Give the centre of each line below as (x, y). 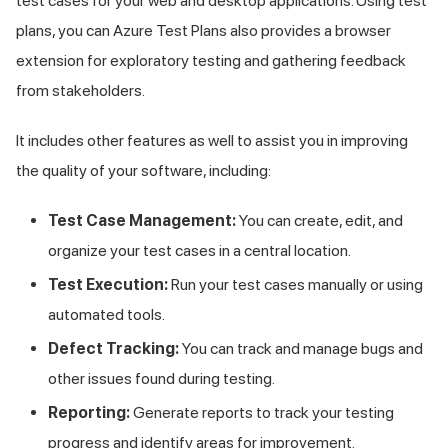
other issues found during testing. (161, 378)
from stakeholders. (80, 90)
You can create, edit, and (319, 220)
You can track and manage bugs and (301, 348)
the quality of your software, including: (143, 170)
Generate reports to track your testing (262, 412)
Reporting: (89, 412)
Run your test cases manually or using (295, 284)
